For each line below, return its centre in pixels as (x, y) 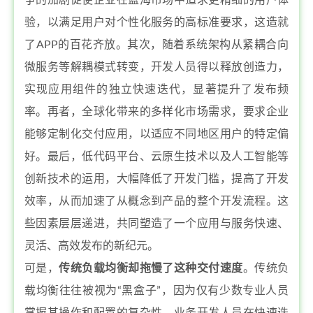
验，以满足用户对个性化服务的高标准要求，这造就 (156, 22)
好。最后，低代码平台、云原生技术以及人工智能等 (156, 156)
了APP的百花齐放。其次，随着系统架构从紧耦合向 (156, 45)
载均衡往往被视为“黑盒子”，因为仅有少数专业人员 (156, 291)
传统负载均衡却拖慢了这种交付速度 (151, 268)
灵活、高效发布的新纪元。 (92, 246)
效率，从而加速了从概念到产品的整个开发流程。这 (156, 201)
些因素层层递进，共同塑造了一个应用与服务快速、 (156, 224)
